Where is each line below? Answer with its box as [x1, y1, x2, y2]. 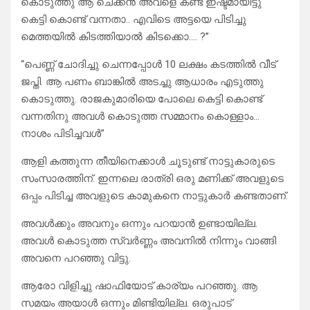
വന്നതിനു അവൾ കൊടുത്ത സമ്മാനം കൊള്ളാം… [21, 110, 259, 123]
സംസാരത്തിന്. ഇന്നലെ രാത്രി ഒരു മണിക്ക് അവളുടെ [21, 172, 284, 185]
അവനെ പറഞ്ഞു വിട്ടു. [21, 252, 131, 265]
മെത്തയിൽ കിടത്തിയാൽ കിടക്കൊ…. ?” [21, 30, 209, 44]
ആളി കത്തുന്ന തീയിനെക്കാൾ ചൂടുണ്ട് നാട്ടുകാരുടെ [21, 155, 275, 168]
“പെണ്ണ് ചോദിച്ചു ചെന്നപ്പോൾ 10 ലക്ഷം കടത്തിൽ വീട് [21, 58, 276, 71]
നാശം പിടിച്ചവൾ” [21, 127, 104, 140]
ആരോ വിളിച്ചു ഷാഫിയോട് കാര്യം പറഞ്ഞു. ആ [21, 280, 257, 293]
